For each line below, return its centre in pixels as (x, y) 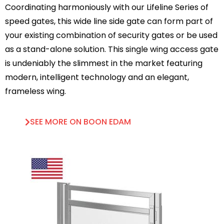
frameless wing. (35, 91)
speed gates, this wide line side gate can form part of (109, 21)
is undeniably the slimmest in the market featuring (104, 63)
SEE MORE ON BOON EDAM (80, 122)
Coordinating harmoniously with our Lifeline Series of (107, 7)
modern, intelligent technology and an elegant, (97, 77)
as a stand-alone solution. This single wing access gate (112, 49)
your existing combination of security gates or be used (111, 35)
